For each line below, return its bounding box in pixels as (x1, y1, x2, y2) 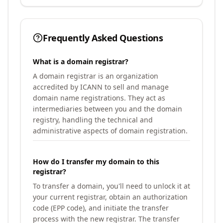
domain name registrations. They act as (33, 93, 165, 103)
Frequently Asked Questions (43, 32, 163, 44)
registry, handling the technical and (33, 115, 153, 124)
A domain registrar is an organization (33, 71, 158, 81)
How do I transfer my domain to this (33, 157, 159, 166)
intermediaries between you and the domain (33, 104, 182, 113)
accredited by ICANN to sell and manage (33, 82, 169, 92)
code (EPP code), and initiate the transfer (33, 203, 169, 213)
